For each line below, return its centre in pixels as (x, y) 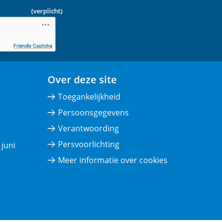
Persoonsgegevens (93, 112)
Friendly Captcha (33, 46)
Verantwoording (88, 128)
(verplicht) (46, 11)
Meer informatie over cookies (112, 160)
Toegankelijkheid (89, 97)
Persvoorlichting (88, 144)
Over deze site (82, 80)
